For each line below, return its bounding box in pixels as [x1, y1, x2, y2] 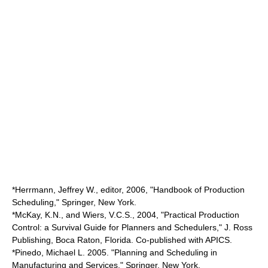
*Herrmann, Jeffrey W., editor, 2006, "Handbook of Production [12, 185, 245, 194]
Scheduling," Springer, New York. [12, 197, 136, 207]
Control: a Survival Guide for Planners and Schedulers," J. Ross [12, 223, 252, 232]
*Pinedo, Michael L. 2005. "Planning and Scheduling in [12, 248, 217, 257]
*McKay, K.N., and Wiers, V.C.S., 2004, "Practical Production [12, 210, 239, 220]
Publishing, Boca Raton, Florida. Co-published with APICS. [12, 235, 232, 245]
